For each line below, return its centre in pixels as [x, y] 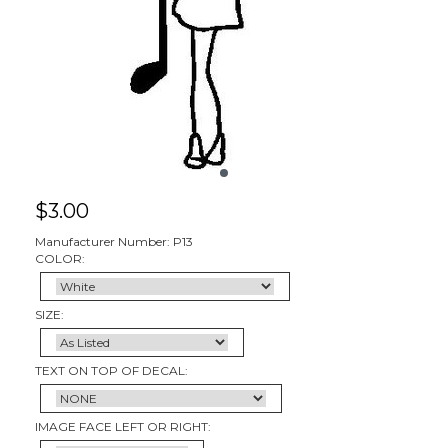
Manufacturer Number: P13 [114, 241]
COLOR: [60, 258]
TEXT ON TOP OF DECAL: [111, 370]
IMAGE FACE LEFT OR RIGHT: [123, 426]
